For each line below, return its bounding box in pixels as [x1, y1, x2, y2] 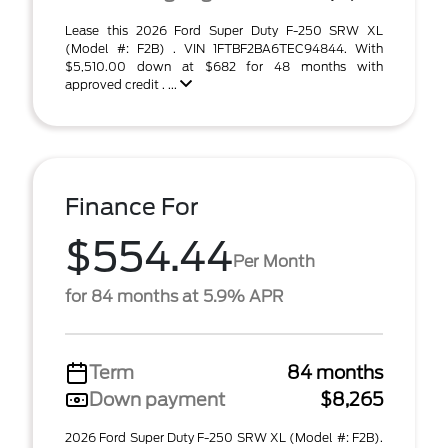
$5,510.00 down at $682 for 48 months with [65, 59, 383, 74]
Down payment [89, 389, 225, 410]
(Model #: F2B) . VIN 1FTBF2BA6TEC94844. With [65, 41, 383, 56]
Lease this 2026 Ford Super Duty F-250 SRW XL [65, 23, 383, 38]
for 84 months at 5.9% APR [65, 287, 283, 306]
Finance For [65, 193, 199, 221]
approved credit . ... [65, 77, 180, 92]
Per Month [233, 251, 315, 271]
